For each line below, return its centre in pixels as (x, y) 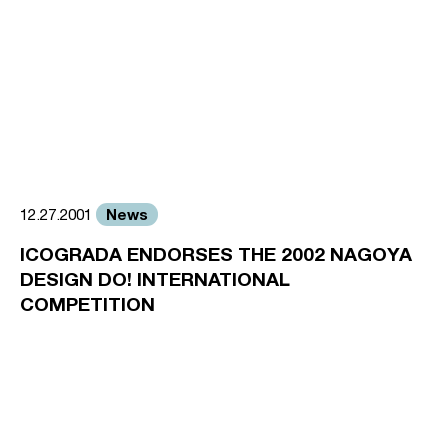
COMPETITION (87, 303)
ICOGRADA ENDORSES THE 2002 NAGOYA (216, 253)
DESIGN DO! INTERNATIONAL (155, 278)
